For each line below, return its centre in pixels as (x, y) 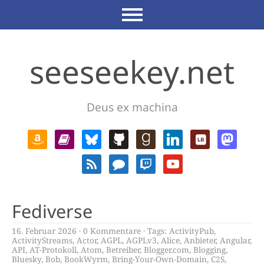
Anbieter (200, 240)
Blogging (209, 249)
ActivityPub (192, 230)
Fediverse (52, 211)
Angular (235, 240)
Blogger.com (166, 249)
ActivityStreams (42, 240)
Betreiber (123, 249)
